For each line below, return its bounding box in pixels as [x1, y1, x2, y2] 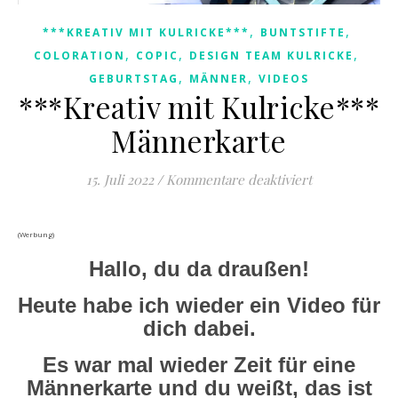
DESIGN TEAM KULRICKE [189, 48, 354, 64]
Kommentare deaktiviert [166, 171, 312, 189]
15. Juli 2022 [86, 171, 154, 189]
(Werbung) [18, 229, 54, 240]
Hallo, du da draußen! [89, 257, 309, 282]
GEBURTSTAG [89, 71, 179, 87]
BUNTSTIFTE [259, 25, 346, 41]
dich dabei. [142, 316, 256, 341]
